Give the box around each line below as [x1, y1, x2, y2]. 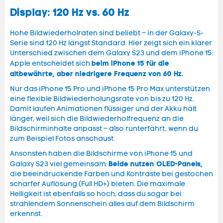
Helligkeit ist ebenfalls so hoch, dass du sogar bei [10, 190, 182, 199]
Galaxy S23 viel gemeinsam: [10, 160, 109, 169]
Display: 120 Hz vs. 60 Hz [10, 6, 129, 19]
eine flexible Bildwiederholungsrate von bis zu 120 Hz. [10, 95, 194, 104]
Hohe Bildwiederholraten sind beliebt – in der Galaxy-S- [10, 29, 204, 38]
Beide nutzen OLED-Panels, [109, 159, 203, 169]
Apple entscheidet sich [10, 59, 92, 68]
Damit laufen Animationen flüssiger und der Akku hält [10, 105, 197, 113]
